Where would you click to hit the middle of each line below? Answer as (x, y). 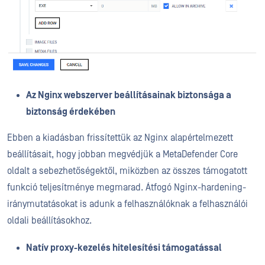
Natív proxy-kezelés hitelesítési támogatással (124, 248)
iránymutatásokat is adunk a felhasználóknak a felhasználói (127, 204)
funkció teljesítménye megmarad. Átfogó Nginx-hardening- (127, 187)
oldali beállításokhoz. (49, 220)
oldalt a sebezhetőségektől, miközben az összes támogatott (127, 171)
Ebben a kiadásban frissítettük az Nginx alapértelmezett (120, 138)
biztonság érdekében (71, 112)
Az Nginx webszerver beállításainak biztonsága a (129, 95)
